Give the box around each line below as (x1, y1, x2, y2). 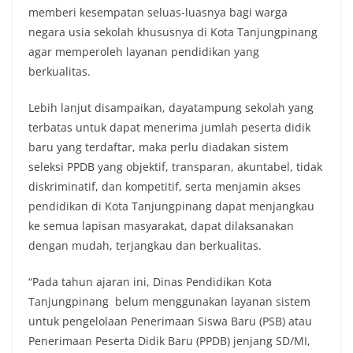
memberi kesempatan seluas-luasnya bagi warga (28, 4, 288, 20)
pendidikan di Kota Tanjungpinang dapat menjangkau (28, 198, 314, 214)
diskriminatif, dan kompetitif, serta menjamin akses (28, 178, 301, 194)
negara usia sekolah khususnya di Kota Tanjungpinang (28, 24, 318, 39)
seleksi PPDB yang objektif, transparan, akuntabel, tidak (28, 158, 322, 174)
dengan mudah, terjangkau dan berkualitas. (28, 237, 262, 253)
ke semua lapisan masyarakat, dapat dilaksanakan (28, 217, 294, 233)
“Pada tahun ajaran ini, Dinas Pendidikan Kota (28, 273, 272, 289)
